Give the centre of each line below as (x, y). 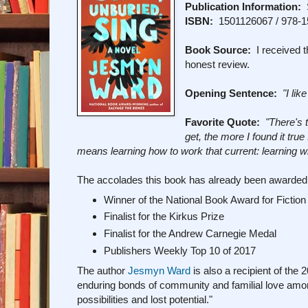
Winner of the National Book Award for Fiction (205, 199)
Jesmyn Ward (159, 270)
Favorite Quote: (223, 122)
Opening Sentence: (231, 93)
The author (102, 270)
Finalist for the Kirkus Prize (164, 217)
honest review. (218, 64)
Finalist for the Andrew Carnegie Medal (190, 234)
